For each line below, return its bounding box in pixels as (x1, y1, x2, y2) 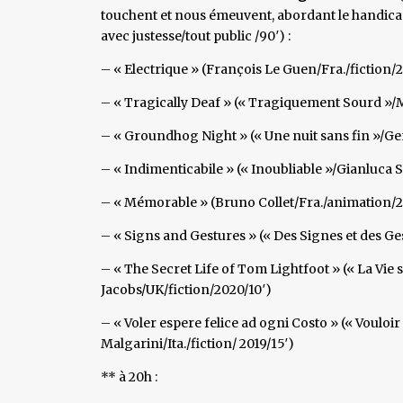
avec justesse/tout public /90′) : (101, 27, 291, 44)
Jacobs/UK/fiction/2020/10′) (101, 281, 272, 298)
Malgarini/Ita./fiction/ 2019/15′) (101, 335, 294, 352)
